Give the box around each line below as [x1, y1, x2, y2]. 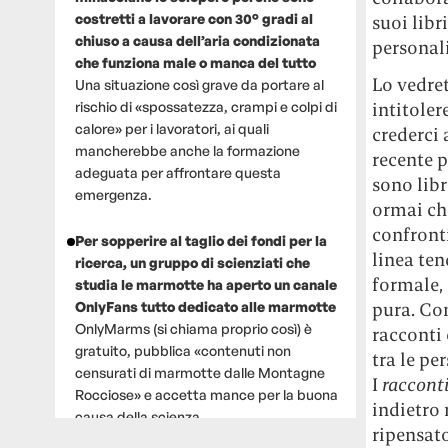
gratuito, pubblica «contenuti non [74, 341, 291, 359]
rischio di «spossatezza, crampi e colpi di [74, 97, 337, 115]
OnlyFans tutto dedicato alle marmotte [74, 297, 336, 315]
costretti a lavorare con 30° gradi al [74, 9, 313, 27]
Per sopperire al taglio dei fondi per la [74, 231, 327, 249]
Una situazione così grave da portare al [74, 75, 324, 93]
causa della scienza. [74, 407, 204, 425]
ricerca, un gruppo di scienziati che [74, 253, 310, 271]
